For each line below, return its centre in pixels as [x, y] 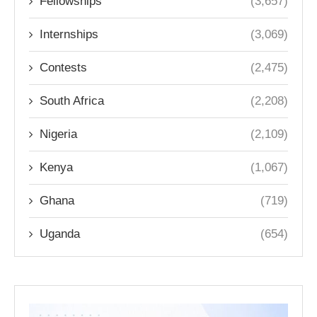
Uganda [60, 234]
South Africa [72, 101]
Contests [63, 68]
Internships [69, 34]
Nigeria [58, 134]
